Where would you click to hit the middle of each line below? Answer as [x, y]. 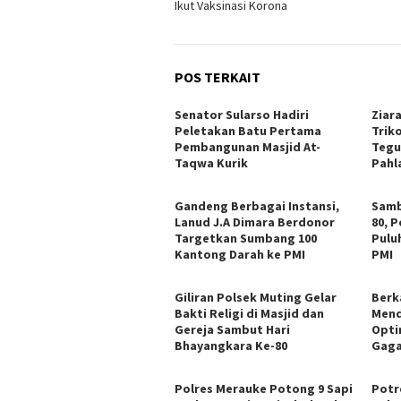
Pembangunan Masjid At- [247, 146]
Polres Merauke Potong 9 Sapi [264, 388]
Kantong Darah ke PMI [240, 254]
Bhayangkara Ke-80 [231, 345]
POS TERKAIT [218, 77]
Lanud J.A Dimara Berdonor [255, 222]
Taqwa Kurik [211, 162]
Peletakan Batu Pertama [248, 130]
